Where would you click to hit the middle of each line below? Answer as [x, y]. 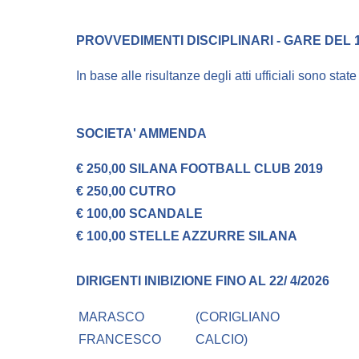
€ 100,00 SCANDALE [139, 214]
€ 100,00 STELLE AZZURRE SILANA [187, 236]
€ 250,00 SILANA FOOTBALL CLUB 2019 [200, 169]
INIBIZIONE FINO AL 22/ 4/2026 [237, 281]
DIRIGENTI [110, 281]
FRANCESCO [120, 340]
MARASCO [112, 317]
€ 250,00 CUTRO [126, 192]
